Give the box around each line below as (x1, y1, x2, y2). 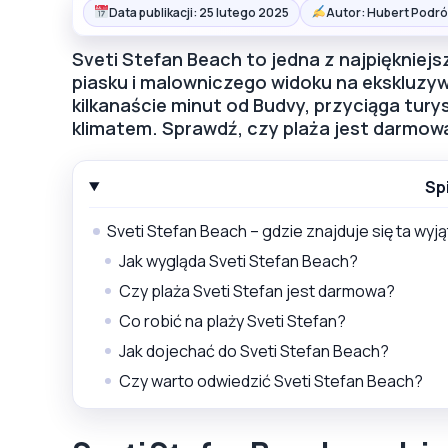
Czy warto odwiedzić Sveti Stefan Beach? (119, 369, 423, 392)
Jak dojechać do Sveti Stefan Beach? (119, 339, 389, 362)
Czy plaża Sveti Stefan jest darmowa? (119, 279, 395, 302)
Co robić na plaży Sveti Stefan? (119, 309, 346, 332)
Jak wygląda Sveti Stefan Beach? (119, 249, 358, 272)
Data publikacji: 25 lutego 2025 (108, 3, 289, 21)
